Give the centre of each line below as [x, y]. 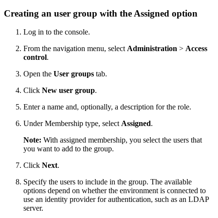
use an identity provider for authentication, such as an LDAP [116, 200]
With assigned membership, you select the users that [122, 140]
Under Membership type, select [72, 124]
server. [33, 208]
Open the [38, 74]
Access [196, 49]
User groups [74, 74]
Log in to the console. [57, 32]
